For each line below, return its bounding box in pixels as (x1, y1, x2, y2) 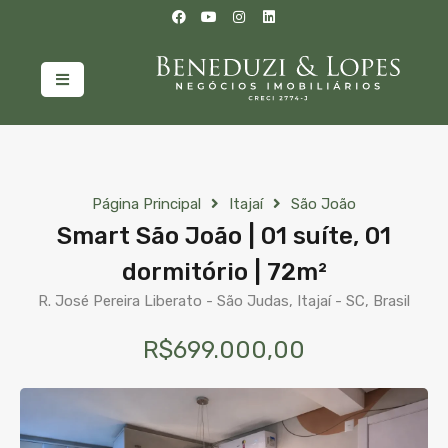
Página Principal (92, 195, 201, 214)
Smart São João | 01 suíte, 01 (57, 222, 391, 251)
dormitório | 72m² (121, 258, 327, 287)
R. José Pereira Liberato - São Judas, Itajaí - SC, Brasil (38, 292, 410, 311)
